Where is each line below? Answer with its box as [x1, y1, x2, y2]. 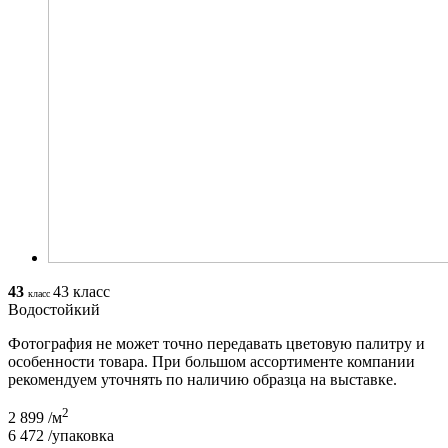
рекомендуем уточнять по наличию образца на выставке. [8, 370, 397, 388]
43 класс [53, 282, 110, 300]
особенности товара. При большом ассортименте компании [8, 352, 415, 370]
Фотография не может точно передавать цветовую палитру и [8, 334, 425, 352]
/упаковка [48, 427, 114, 445]
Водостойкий [8, 300, 100, 318]
